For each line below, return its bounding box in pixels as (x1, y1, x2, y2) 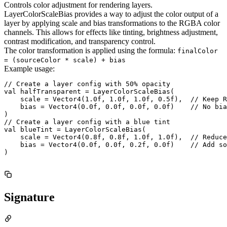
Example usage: (4, 64, 55, 73)
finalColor (177, 47, 218, 55)
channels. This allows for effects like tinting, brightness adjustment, (4, 27, 218, 36)
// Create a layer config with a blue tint (4, 118, 170, 126)
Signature (4, 190, 55, 204)
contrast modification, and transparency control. (4, 36, 156, 46)
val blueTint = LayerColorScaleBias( (4, 125, 146, 133)
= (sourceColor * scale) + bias (4, 56, 126, 64)
